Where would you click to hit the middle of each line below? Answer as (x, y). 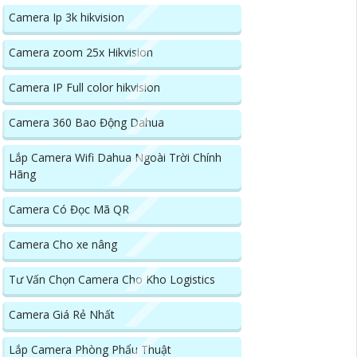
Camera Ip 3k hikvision (67, 18)
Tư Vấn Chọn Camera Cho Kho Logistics (112, 280)
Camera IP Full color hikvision (84, 88)
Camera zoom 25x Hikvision (81, 53)
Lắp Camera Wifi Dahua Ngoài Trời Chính (115, 158)
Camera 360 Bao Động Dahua (86, 123)
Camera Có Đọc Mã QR (69, 210)
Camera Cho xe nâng (63, 245)
